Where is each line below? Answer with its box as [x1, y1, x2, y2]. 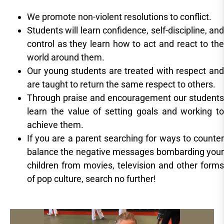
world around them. [27, 52, 104, 63]
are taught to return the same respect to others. [27, 79, 215, 90]
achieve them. [27, 119, 83, 130]
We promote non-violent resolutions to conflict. [27, 11, 211, 22]
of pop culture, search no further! [27, 173, 156, 184]
